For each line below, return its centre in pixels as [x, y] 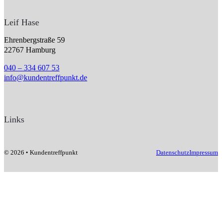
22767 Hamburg [30, 50]
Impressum [204, 152]
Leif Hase [22, 22]
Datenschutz [173, 152]
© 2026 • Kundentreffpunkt [41, 152]
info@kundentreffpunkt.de [46, 77]
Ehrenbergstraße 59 [34, 40]
